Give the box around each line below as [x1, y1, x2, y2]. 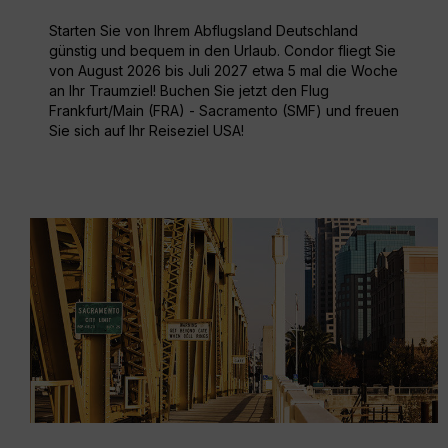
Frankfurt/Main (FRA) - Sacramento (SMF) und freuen [49, 102, 399, 120]
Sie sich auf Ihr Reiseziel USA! [49, 122, 244, 140]
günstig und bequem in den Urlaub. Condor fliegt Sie [49, 42, 396, 60]
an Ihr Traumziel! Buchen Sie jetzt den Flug [49, 82, 329, 100]
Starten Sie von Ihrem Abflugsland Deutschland [49, 22, 358, 40]
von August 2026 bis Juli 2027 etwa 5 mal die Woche [49, 62, 398, 80]
